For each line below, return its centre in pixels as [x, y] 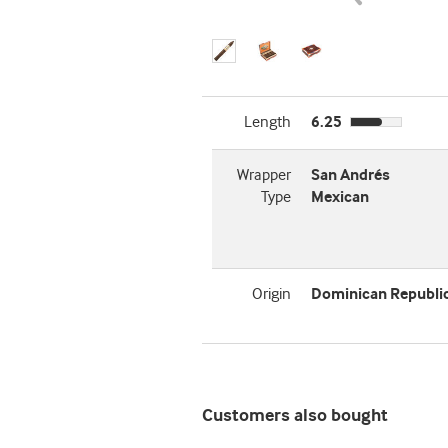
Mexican [339, 197]
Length [267, 122]
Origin [271, 294]
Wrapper [263, 175]
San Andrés [350, 175]
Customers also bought [295, 416]
